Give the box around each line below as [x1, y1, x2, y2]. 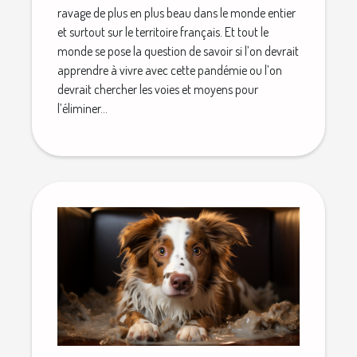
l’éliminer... [57, 100, 108, 117]
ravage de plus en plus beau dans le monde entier [57, 5, 296, 22]
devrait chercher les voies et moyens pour [57, 81, 258, 98]
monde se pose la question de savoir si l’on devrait [57, 43, 299, 60]
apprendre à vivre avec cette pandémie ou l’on [57, 62, 282, 79]
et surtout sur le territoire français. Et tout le [57, 24, 269, 41]
